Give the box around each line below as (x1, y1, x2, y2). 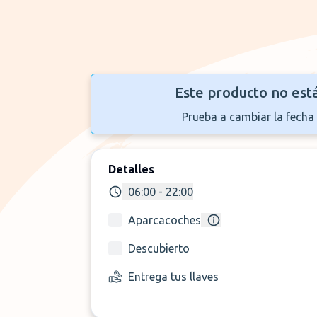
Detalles (108, 163, 154, 175)
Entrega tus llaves (128, 270, 219, 283)
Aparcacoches (128, 214, 201, 226)
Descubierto (128, 242, 190, 255)
